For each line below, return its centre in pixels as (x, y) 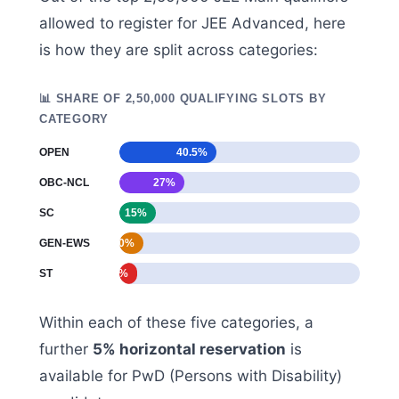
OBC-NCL (64, 182)
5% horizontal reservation (189, 350)
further (66, 350)
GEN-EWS (65, 243)
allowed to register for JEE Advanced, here (192, 24)
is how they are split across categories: (179, 50)
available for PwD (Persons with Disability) (191, 376)
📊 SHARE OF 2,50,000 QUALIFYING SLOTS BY (183, 99)
